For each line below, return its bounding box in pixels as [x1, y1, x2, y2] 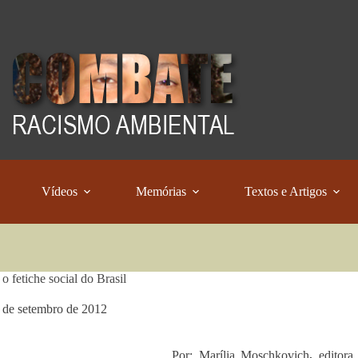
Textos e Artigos [245, 185, 328, 198]
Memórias [136, 185, 187, 198]
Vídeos [42, 185, 78, 198]
